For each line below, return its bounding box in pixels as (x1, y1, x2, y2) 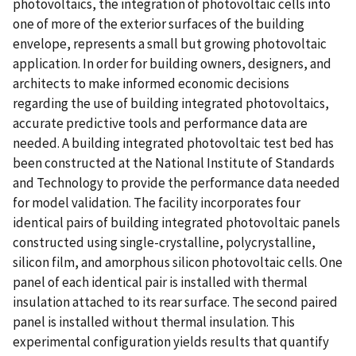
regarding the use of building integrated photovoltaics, (13, 94, 329, 112)
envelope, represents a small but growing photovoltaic (13, 34, 327, 52)
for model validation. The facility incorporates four (13, 193, 300, 211)
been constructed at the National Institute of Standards (13, 153, 335, 172)
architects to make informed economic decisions (13, 74, 289, 92)
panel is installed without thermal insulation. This (13, 312, 295, 331)
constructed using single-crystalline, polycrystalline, (13, 233, 315, 251)
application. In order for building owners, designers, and (13, 54, 331, 72)
